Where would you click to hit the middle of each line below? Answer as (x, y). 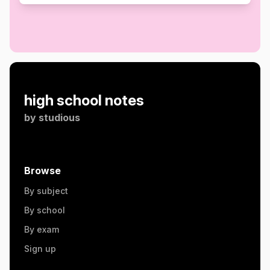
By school (45, 210)
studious (59, 118)
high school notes (84, 100)
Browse (42, 171)
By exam (42, 229)
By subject (46, 191)
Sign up (40, 249)
